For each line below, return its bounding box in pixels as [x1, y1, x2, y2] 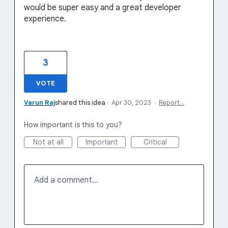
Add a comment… [34, 175, 98, 185]
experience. [24, 14, 66, 24]
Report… [159, 98, 184, 107]
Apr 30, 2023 [111, 98, 151, 107]
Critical [143, 137, 167, 147]
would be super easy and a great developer [24, 3, 181, 13]
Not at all [33, 137, 64, 147]
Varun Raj [24, 98, 55, 107]
